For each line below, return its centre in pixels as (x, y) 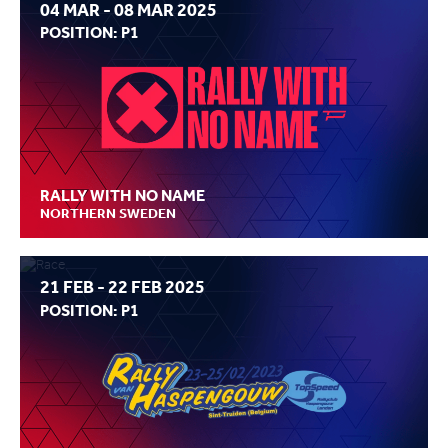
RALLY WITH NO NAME (122, 196)
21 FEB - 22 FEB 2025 (122, 287)
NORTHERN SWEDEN (108, 213)
